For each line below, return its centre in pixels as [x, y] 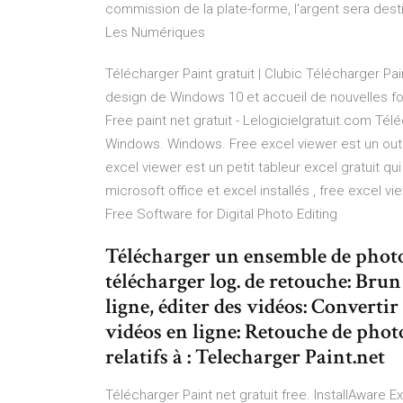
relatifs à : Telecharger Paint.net [245, 357]
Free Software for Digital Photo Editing [221, 214]
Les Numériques [155, 32]
